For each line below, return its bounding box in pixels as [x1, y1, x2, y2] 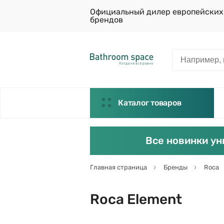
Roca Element [90, 191, 182, 207]
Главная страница [90, 163, 147, 171]
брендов [90, 15, 123, 24]
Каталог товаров [118, 98, 181, 107]
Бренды [163, 163, 187, 171]
